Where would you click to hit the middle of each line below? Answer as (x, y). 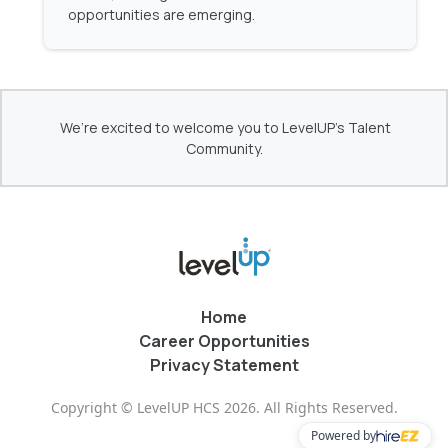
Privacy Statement (224, 365)
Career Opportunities (224, 341)
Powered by (344, 435)
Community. (224, 148)
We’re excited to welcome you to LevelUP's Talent (225, 127)
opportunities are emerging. (161, 14)
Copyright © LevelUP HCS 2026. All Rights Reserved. (224, 407)
